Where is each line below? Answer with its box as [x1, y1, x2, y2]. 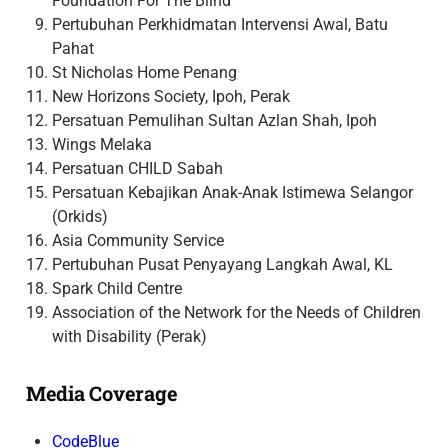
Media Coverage [25, 379, 183, 406]
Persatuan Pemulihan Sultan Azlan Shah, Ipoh [51, 111, 381, 131]
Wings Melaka [51, 135, 156, 155]
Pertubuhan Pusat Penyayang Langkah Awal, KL [51, 255, 397, 275]
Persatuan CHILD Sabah [51, 159, 227, 179]
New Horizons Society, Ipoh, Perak [51, 87, 294, 107]
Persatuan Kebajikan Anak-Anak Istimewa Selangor [51, 183, 413, 203]
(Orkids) [51, 207, 112, 227]
